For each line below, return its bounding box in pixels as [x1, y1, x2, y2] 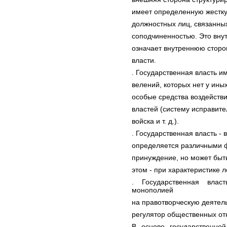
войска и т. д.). [132, 117, 179, 125]
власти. [132, 56, 156, 64]
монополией [132, 186, 173, 194]
